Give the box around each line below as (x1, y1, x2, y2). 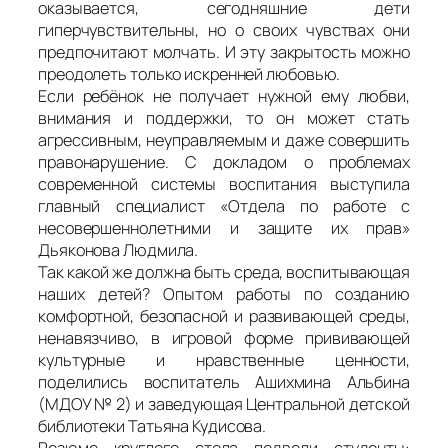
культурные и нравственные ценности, (38, 348, 410, 371)
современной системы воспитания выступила (38, 172, 410, 195)
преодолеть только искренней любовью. (38, 62, 341, 85)
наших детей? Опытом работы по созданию (38, 282, 410, 305)
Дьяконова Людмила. (38, 238, 199, 261)
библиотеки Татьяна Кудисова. (38, 414, 267, 437)
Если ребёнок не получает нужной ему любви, (38, 84, 410, 107)
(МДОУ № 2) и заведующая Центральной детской (38, 392, 410, 415)
